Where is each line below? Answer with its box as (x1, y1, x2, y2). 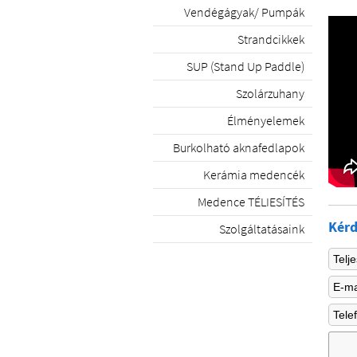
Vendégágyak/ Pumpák (184, 4, 304, 20)
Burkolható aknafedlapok (173, 139, 304, 155)
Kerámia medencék (203, 167, 304, 182)
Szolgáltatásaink (219, 221, 304, 237)
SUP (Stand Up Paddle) (186, 58, 304, 74)
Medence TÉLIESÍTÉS (198, 194, 304, 210)
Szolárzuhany (236, 85, 304, 101)
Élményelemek (227, 112, 304, 128)
